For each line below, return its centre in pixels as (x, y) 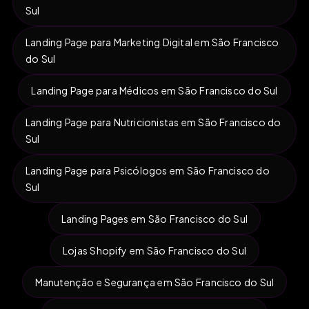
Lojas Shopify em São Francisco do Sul (154, 250)
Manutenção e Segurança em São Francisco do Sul (154, 282)
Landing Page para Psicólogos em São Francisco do (148, 170)
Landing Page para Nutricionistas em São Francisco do (153, 122)
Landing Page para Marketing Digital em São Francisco (152, 42)
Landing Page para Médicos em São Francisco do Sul (154, 90)
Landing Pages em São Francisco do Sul (154, 218)
